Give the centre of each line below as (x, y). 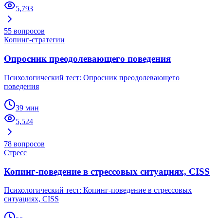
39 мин (27, 108)
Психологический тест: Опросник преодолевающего (92, 77)
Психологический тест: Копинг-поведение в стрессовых (98, 190)
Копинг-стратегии (34, 40)
